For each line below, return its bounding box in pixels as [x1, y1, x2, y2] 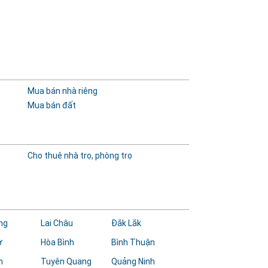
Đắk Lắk [111, 218, 142, 228]
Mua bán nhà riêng [27, 86, 98, 96]
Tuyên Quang [40, 257, 92, 266]
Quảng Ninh [111, 257, 156, 266]
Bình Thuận [111, 237, 156, 247]
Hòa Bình [40, 237, 74, 247]
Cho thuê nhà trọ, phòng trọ [27, 151, 132, 160]
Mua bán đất [27, 100, 76, 110]
